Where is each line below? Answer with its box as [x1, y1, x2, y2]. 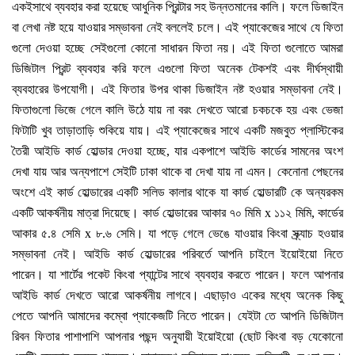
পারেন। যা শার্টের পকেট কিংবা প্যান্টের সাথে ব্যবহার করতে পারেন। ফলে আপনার [12, 268, 343, 282]
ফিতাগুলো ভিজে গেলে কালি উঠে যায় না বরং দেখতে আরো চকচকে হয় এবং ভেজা [12, 103, 343, 117]
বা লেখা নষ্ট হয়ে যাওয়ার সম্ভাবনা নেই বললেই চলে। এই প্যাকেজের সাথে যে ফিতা [12, 21, 343, 35]
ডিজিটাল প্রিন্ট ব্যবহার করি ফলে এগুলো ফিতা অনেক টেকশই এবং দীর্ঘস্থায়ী [12, 62, 343, 76]
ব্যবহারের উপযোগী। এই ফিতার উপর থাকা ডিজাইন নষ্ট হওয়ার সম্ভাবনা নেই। [12, 82, 343, 97]
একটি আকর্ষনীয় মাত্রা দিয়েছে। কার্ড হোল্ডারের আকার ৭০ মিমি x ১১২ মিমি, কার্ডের [12, 206, 343, 220]
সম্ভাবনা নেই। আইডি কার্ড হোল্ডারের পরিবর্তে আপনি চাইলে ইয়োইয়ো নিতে [12, 247, 343, 261]
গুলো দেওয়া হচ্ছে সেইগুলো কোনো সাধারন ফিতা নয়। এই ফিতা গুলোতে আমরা [12, 41, 343, 55]
